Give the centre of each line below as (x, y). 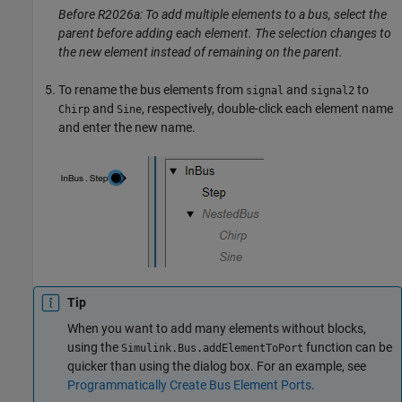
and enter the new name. (127, 127)
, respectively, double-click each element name (267, 108)
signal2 (332, 90)
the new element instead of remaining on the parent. (201, 52)
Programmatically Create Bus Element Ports (189, 385)
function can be (348, 347)
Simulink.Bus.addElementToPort (212, 348)
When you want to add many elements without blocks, (217, 328)
